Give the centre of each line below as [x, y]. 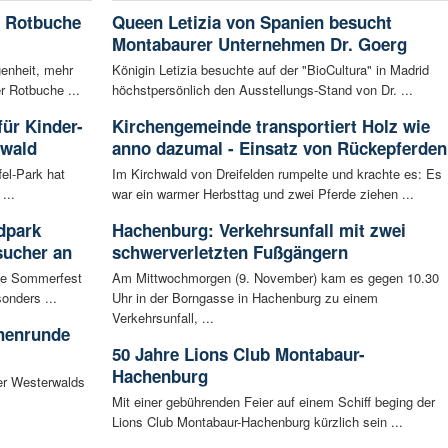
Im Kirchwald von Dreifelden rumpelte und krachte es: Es [276, 173]
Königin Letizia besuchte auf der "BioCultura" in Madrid [270, 69]
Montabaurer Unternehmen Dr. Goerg [259, 43]
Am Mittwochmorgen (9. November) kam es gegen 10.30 [275, 277]
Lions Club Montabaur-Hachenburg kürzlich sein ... [257, 421]
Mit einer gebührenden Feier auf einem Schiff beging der [273, 401]
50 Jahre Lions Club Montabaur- [238, 353]
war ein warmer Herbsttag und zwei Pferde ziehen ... [262, 193]
